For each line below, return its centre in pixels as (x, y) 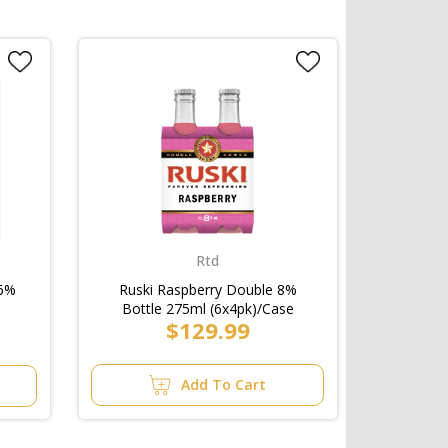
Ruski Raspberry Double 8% (207, 289)
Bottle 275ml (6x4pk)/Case (207, 308)
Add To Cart (224, 384)
